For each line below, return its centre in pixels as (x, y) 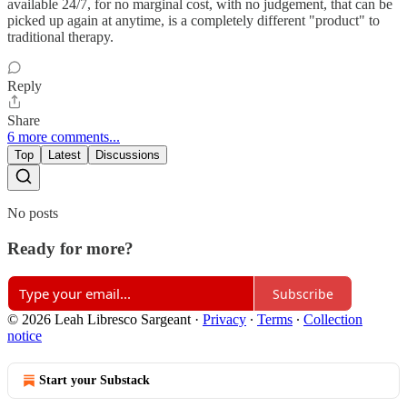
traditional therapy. (60, 37)
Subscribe (303, 293)
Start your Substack (94, 381)
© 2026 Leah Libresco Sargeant (99, 320)
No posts (33, 213)
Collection (333, 320)
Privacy (224, 320)
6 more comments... (64, 137)
